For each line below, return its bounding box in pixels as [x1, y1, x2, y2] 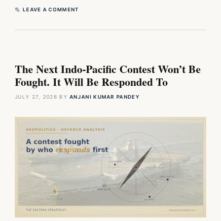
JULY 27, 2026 [15, 94, 57, 100]
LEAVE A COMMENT [23, 6, 79, 13]
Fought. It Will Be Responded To [15, 74, 168, 90]
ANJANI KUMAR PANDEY [70, 94, 140, 100]
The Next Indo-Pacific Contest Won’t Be [15, 61, 201, 77]
